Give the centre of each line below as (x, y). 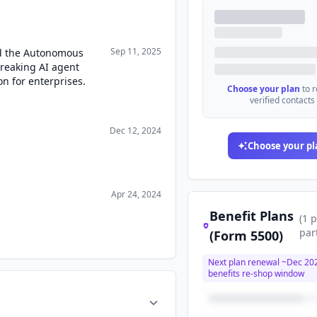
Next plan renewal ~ (248, 262)
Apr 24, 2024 (137, 194)
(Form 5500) (247, 236)
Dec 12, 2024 (136, 131)
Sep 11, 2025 (136, 51)
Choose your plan (264, 89)
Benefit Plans (252, 216)
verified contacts (282, 100)
